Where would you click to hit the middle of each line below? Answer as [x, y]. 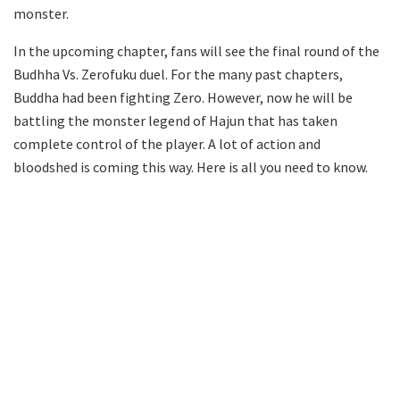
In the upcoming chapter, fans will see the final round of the [196, 50]
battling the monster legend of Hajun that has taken [175, 120]
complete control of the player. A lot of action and [167, 143]
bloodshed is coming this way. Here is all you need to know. [191, 167]
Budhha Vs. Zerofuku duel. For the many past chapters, [178, 74]
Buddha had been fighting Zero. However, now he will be [183, 97]
